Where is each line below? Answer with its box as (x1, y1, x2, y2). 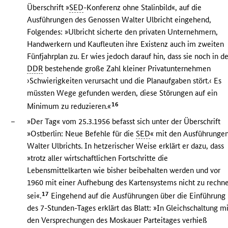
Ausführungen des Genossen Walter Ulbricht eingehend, (27, 15, 212, 25)
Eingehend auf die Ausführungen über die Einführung (49, 190, 226, 201)
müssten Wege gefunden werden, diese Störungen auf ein (27, 88, 218, 98)
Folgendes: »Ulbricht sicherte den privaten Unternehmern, (27, 27, 218, 37)
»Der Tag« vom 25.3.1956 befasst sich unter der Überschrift (27, 117, 221, 126)
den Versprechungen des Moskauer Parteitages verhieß (27, 215, 208, 225)
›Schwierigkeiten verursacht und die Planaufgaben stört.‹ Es (27, 76, 222, 86)
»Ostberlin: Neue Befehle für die (27, 129, 136, 138)
